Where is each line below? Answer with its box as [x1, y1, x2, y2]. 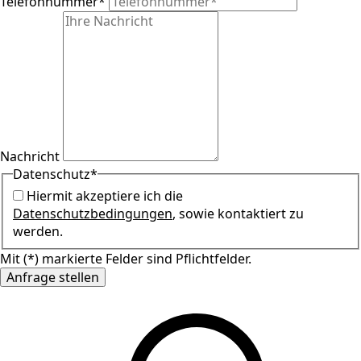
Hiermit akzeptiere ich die [27, 187, 183, 205]
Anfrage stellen [6, 268, 99, 287]
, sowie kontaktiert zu [172, 205, 304, 223]
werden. [13, 222, 63, 241]
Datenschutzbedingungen [13, 205, 172, 223]
